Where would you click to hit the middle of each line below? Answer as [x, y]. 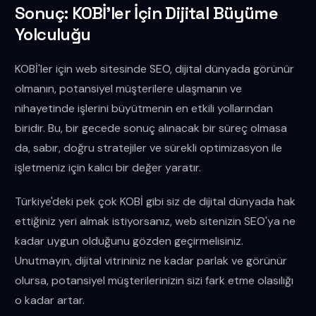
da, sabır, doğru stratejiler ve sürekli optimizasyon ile [148, 148]
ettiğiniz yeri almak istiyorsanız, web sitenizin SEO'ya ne [155, 221]
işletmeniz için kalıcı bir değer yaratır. [108, 168]
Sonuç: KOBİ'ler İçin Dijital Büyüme [146, 13]
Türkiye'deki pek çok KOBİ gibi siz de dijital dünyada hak [155, 201]
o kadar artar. [49, 300]
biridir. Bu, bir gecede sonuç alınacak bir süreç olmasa [151, 128]
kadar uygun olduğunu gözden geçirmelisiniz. [129, 241]
